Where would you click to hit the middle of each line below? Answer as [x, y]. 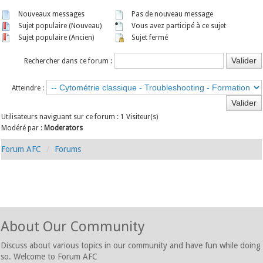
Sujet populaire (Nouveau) [59, 26]
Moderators [64, 128]
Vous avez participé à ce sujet [178, 26]
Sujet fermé [149, 37]
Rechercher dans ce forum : [68, 61]
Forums [68, 149]
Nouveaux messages [51, 14]
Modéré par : [23, 128]
